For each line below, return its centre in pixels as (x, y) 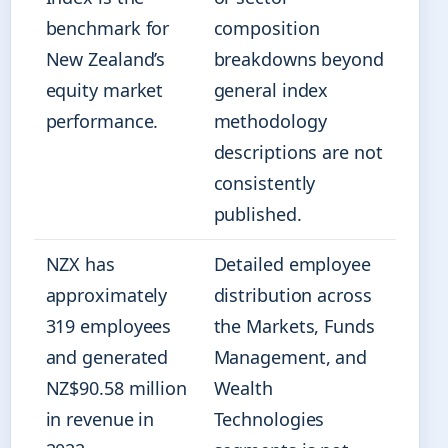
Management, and (290, 357)
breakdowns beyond (298, 59)
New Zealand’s (105, 59)
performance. (102, 121)
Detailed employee (292, 264)
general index (271, 90)
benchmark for (107, 28)
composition (266, 28)
